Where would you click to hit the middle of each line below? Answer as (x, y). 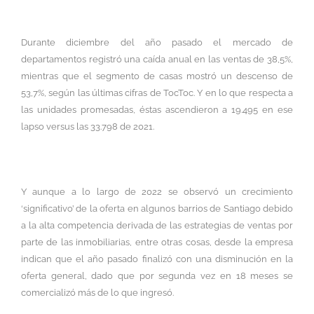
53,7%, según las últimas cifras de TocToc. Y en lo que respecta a (157, 93)
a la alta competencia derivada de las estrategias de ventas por (157, 226)
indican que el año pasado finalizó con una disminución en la (157, 259)
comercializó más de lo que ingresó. (97, 293)
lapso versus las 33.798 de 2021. (88, 126)
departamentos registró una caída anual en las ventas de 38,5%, (157, 59)
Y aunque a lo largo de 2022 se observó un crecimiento (157, 192)
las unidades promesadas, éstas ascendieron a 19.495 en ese (157, 109)
